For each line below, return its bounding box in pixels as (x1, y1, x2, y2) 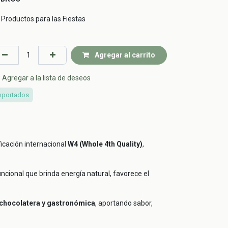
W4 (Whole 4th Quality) (68, 140, 142, 149)
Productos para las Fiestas (1, 14, 85, 23)
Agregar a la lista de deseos (2, 74, 91, 82)
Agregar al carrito (93, 50, 155, 59)
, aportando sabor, (95, 199, 153, 208)
